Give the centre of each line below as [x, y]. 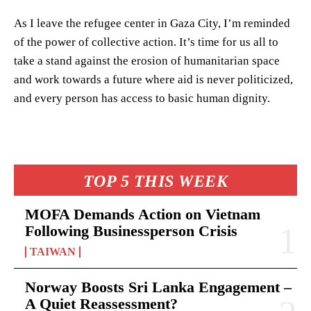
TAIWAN [53, 251]
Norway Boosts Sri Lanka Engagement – [158, 287]
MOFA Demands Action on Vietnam [143, 214]
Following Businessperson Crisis [131, 230]
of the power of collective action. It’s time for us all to [146, 42]
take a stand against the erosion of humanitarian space [147, 60]
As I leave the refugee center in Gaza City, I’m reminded [152, 23]
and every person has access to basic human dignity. [142, 98]
